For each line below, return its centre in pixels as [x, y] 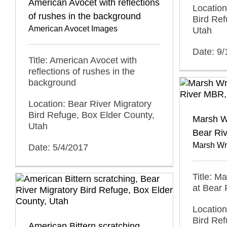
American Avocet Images [73, 28]
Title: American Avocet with [83, 60]
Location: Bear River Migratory [90, 104]
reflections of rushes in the [82, 71]
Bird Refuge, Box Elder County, [91, 115]
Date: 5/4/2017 [58, 147]
